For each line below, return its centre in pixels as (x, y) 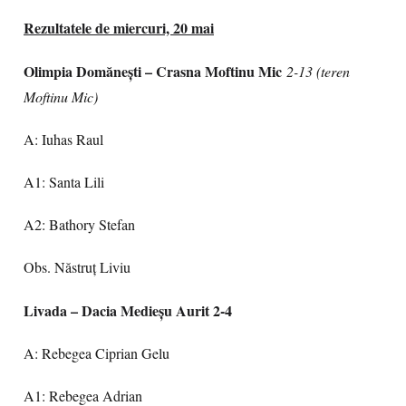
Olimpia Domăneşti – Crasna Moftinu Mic (153, 71)
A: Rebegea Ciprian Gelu (97, 353)
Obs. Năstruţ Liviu (77, 267)
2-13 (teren (318, 71)
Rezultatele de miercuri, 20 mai (119, 28)
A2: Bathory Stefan (79, 225)
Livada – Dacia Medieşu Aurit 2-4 (128, 310)
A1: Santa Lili (64, 182)
